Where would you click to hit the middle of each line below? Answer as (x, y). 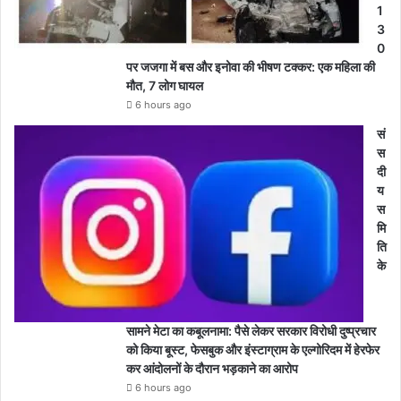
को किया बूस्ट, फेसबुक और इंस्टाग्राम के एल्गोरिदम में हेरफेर (253, 350)
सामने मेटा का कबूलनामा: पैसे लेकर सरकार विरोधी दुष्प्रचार (251, 331)
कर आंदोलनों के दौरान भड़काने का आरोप (212, 369)
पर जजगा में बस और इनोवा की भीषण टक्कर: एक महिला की (251, 67)
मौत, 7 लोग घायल (165, 86)
